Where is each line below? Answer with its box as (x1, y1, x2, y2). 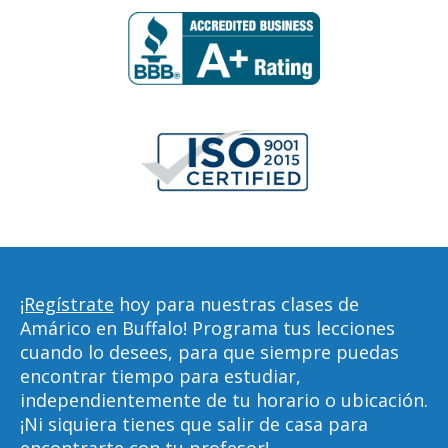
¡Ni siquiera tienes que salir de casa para (20, 412, 368, 436)
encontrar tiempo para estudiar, (20, 364, 301, 388)
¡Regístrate (20, 292, 114, 316)
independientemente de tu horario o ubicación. (20, 388, 428, 412)
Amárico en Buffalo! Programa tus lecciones (20, 316, 395, 340)
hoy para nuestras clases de (114, 292, 359, 316)
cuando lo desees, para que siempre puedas (20, 340, 399, 364)
